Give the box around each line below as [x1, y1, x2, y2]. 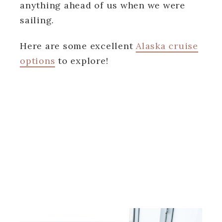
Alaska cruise [136, 40, 198, 52]
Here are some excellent [20, 40, 136, 52]
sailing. [20, 14, 54, 26]
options [20, 55, 55, 66]
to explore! [55, 55, 109, 66]
